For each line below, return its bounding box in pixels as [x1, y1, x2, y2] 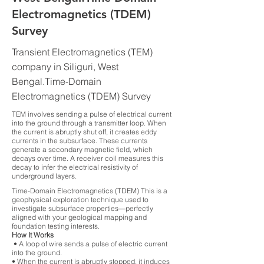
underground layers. [12, 171, 77, 180]
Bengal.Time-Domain [12, 75, 101, 87]
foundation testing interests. [12, 222, 101, 230]
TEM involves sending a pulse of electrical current [12, 110, 171, 118]
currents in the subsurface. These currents [12, 136, 147, 145]
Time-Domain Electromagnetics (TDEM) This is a [12, 186, 167, 195]
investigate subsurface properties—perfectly [12, 204, 153, 213]
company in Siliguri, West [12, 61, 118, 72]
